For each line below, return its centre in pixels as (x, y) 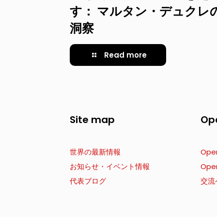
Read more (125, 55)
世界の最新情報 (95, 152)
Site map (92, 120)
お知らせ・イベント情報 (110, 166)
